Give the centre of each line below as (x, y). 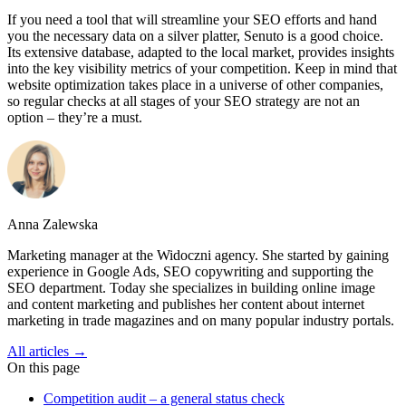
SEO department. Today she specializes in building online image (191, 287)
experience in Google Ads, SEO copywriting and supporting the (190, 271)
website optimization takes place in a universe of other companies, (195, 84)
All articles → (47, 351)
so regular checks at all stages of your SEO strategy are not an (184, 101)
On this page (43, 367)
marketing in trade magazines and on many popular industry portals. (201, 320)
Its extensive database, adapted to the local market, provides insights (201, 52)
